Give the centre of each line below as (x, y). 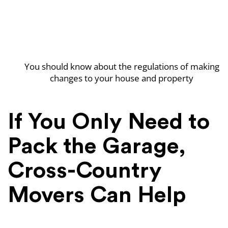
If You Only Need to (109, 122)
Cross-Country (85, 171)
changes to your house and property (122, 78)
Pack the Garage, (97, 146)
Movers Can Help (97, 195)
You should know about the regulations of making (122, 67)
